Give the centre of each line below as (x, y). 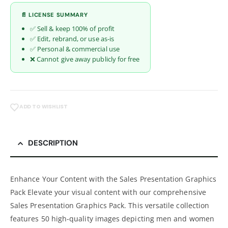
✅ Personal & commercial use (75, 49)
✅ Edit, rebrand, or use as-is (72, 39)
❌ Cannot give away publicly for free (85, 59)
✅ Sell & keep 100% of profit (72, 28)
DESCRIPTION (53, 143)
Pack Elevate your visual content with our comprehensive (108, 192)
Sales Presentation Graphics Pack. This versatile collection (110, 206)
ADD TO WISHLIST (43, 106)
